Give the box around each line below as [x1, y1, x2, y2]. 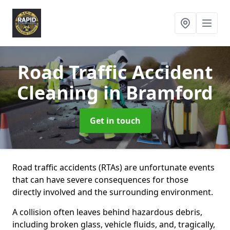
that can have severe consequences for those [12, 174, 188, 185]
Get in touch [89, 115, 141, 126]
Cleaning [17, 80, 103, 105]
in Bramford [103, 80, 213, 105]
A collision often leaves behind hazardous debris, [12, 206, 202, 218]
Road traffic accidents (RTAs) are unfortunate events [12, 162, 215, 173]
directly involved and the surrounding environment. [12, 186, 213, 198]
